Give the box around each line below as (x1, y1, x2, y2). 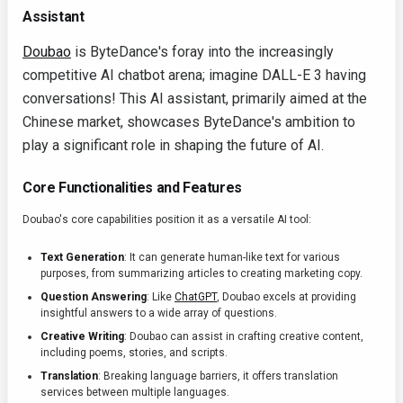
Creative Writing (40, 330, 124, 343)
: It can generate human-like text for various (124, 251, 340, 264)
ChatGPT (175, 291, 217, 303)
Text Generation (40, 251, 124, 264)
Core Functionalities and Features (22, 179, 242, 196)
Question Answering (40, 291, 147, 303)
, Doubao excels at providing (217, 291, 356, 303)
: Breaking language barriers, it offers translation (98, 370, 338, 382)
